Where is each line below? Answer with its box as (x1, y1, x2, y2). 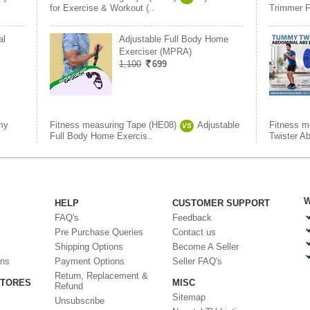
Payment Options (55, 256, 125, 266)
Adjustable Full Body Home (119, 34, 228, 44)
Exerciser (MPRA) (119, 46, 192, 57)
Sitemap (172, 292, 206, 302)
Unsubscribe (55, 295, 104, 306)
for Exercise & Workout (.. (50, 3, 154, 13)
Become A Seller (172, 241, 239, 252)
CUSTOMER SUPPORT (172, 198, 270, 208)
